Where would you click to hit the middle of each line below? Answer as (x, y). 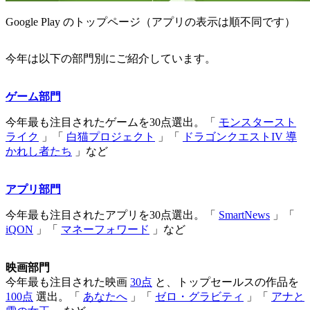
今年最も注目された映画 (68, 282)
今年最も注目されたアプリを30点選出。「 (112, 215)
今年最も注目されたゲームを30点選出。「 (112, 122)
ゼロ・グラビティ (199, 297)
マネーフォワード (105, 230)
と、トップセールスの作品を (226, 282)
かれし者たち (39, 152)
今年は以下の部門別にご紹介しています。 (111, 59)
